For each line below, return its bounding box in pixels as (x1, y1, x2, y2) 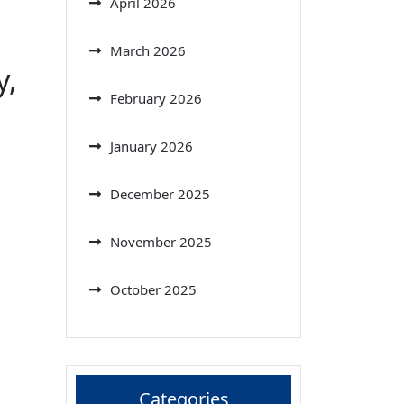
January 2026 (110, 136, 193, 155)
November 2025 (110, 232, 212, 251)
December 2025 (110, 184, 210, 203)
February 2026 (110, 88, 202, 107)
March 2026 (110, 41, 186, 60)
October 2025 (110, 280, 197, 298)
